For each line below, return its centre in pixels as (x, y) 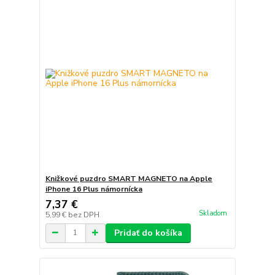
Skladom (213, 213)
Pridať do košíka (148, 233)
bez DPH (83, 215)
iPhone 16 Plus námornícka (94, 189)
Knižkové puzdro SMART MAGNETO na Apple (129, 178)
